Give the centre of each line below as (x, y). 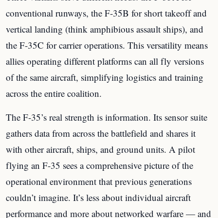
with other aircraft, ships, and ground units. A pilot (100, 149)
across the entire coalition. (54, 93)
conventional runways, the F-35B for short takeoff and (106, 13)
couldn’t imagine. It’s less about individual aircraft (98, 197)
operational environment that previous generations (99, 181)
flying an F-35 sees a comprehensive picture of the (100, 165)
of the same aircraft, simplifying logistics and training (105, 77)
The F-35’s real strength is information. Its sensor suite (107, 117)
